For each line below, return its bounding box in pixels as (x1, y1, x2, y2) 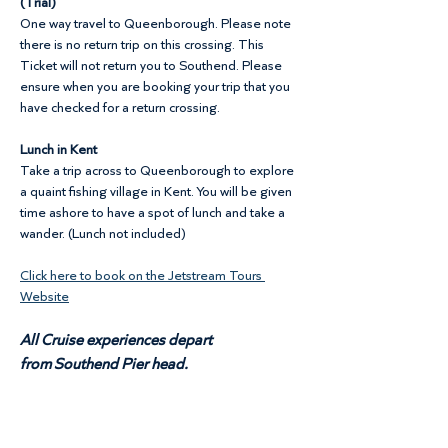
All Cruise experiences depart (20, 330, 215, 349)
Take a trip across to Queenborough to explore (20, 162, 297, 178)
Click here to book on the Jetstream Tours (20, 267, 265, 283)
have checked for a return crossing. (20, 99, 220, 115)
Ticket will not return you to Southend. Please (20, 57, 285, 73)
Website (20, 288, 69, 304)
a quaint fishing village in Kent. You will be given (20, 183, 295, 199)
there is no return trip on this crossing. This (20, 36, 267, 52)
